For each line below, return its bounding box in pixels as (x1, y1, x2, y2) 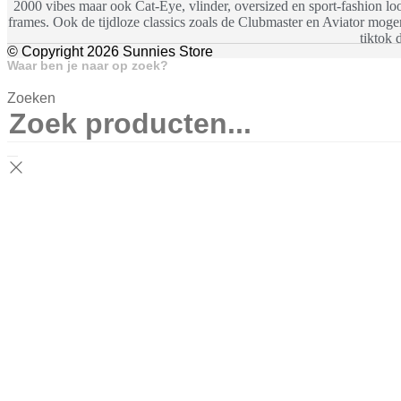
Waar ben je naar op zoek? (7, 58, 168, 73)
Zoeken (7, 90, 55, 107)
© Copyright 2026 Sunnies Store (7, 44, 213, 60)
